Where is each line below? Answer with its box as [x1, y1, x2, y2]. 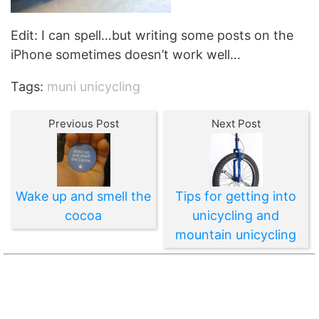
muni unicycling [47, 79, 140, 94]
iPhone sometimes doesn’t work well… [11, 47, 241, 62]
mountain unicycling [175, 227, 296, 242]
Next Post [211, 117, 261, 130]
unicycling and [192, 208, 279, 223]
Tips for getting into [175, 189, 296, 204]
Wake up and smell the [16, 189, 151, 204]
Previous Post [48, 117, 119, 130]
